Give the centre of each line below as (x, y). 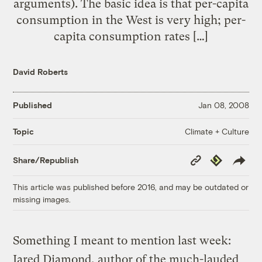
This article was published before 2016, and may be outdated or (131, 187)
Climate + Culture (217, 131)
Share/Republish (46, 160)
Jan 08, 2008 (223, 105)
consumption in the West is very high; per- (131, 20)
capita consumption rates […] (131, 36)
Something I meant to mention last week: (122, 240)
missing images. (42, 199)
